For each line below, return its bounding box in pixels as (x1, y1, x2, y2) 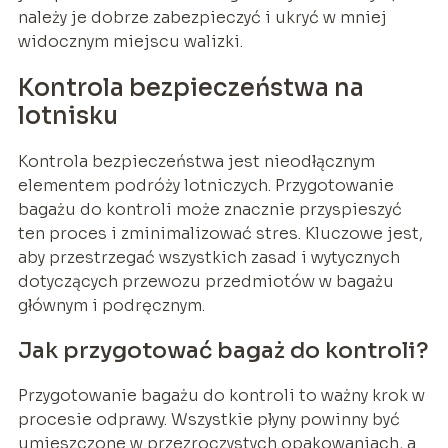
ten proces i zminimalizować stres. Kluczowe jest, (17, 223, 423, 245)
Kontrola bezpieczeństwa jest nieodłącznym (17, 151, 375, 173)
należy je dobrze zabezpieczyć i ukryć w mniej (17, 7, 387, 29)
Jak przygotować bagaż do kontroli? (17, 337, 429, 365)
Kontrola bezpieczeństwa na (17, 73, 364, 104)
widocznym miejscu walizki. (17, 31, 243, 53)
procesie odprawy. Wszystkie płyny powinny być (17, 409, 400, 431)
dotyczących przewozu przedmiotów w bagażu (17, 271, 394, 293)
